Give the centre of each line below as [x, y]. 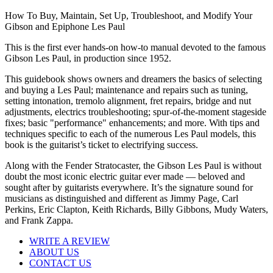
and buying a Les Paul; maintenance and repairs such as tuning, [126, 90]
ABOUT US [54, 252]
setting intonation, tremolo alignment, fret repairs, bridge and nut [128, 101]
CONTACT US [60, 263]
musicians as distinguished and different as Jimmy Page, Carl [122, 198]
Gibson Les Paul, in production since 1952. [88, 58]
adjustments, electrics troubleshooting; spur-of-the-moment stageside [136, 112]
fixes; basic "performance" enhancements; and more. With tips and [132, 122]
